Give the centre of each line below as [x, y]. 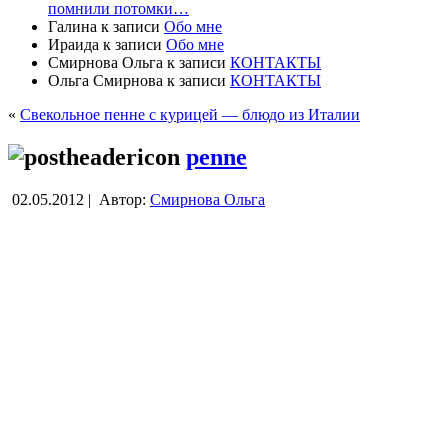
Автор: [122, 199]
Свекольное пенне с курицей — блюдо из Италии [190, 114]
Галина [72, 26]
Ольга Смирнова [105, 80]
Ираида [73, 44]
